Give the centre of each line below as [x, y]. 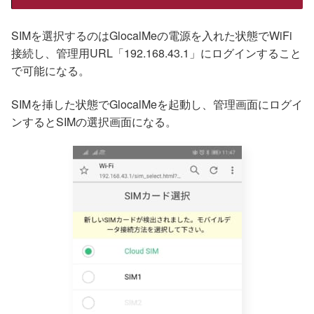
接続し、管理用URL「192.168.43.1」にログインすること [156, 53]
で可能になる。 [50, 71]
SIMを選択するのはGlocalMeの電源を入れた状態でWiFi [152, 36]
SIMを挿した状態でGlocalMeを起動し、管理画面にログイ [157, 104]
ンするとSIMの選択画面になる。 [94, 121]
